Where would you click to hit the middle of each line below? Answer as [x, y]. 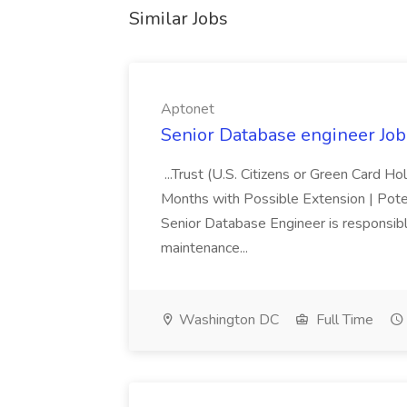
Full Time [343, 320]
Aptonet [188, 109]
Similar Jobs [179, 19]
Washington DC [227, 320]
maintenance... [206, 248]
